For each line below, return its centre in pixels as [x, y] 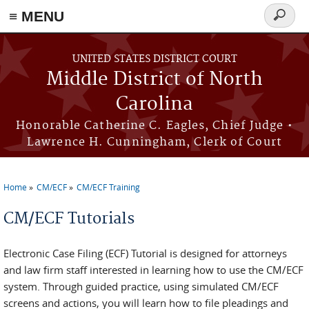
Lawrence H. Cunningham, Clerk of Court [154, 142]
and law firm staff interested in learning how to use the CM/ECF [153, 270]
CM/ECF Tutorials [69, 219]
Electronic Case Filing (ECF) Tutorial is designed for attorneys [145, 253]
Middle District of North [154, 80]
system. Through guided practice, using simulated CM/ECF [141, 286]
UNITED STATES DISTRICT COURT [154, 59]
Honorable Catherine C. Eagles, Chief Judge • [154, 126]
